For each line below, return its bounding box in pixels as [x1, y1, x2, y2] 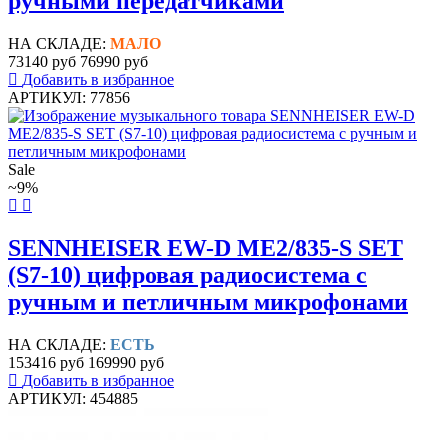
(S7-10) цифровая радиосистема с [8, 262, 367, 289]
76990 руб [80, 53, 148, 71]
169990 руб [88, 353, 164, 371]
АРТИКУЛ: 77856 [8, 89, 130, 107]
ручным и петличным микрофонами [8, 289, 408, 316]
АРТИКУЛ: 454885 [8, 389, 138, 407]
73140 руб [8, 53, 76, 71]
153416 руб [8, 353, 84, 371]
